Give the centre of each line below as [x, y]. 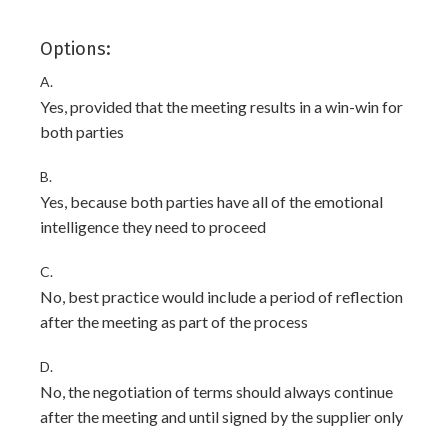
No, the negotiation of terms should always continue [216, 391]
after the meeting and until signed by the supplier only [221, 416]
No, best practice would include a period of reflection [221, 296]
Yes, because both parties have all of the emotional [211, 201]
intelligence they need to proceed [153, 226]
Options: [75, 49]
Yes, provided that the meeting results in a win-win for [221, 106]
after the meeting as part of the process [174, 321]
